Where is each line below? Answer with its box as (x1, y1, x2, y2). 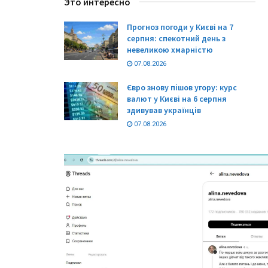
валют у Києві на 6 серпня (127, 93, 227, 104)
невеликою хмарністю (127, 44, 213, 55)
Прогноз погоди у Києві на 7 (127, 21, 233, 32)
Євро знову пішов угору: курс (127, 81, 237, 93)
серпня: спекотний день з (127, 32, 226, 44)
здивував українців (127, 104, 201, 115)
